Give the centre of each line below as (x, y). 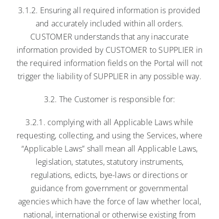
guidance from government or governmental (109, 188)
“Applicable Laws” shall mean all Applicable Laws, (109, 148)
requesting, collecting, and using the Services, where (109, 135)
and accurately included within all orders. (109, 23)
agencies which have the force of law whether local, (109, 201)
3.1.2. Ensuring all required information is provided (109, 10)
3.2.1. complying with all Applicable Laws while (109, 122)
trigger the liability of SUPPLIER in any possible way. (109, 76)
